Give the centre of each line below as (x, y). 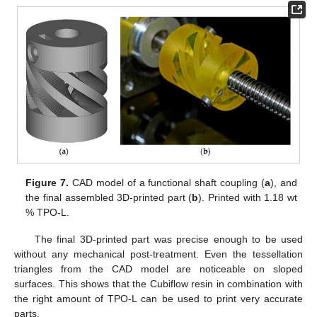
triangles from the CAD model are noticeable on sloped (158, 269)
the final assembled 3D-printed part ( (109, 197)
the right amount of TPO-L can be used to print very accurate (158, 298)
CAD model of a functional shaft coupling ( (167, 182)
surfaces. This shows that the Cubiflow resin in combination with (158, 283)
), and (284, 182)
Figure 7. (47, 182)
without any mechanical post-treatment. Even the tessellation (158, 254)
